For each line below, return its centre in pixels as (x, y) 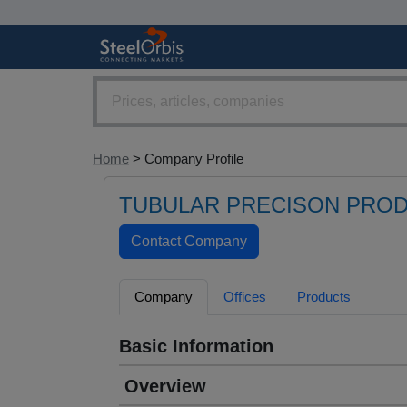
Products (324, 297)
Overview (165, 387)
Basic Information (196, 347)
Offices (245, 297)
